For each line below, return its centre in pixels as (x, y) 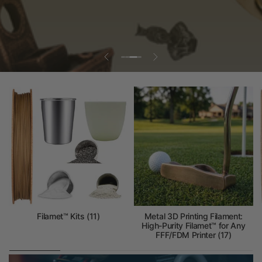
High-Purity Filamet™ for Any (194, 225)
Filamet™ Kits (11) (68, 216)
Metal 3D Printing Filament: (194, 216)
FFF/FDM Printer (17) (194, 235)
